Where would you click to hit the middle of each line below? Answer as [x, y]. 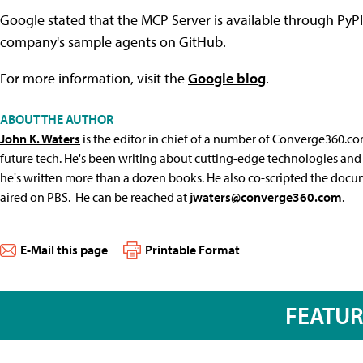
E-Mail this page [64, 249]
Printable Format [192, 249]
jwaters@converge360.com [266, 196]
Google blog [227, 78]
